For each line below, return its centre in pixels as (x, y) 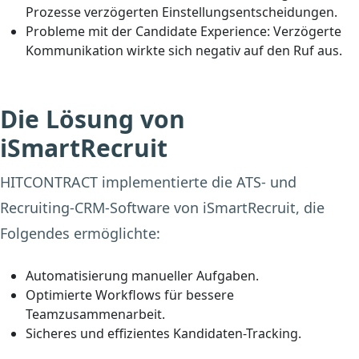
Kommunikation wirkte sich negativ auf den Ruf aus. (184, 51)
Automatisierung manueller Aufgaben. (142, 276)
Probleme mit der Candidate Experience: (148, 32)
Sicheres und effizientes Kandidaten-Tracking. (163, 334)
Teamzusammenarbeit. (95, 315)
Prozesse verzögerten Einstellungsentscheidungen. (182, 12)
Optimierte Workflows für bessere (130, 295)
